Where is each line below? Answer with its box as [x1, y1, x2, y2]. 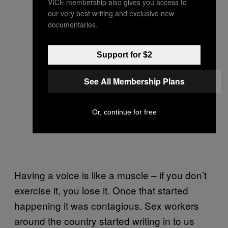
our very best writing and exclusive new [48, 8, 174, 18]
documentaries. [48, 19, 98, 30]
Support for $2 [96, 50, 152, 59]
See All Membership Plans [84, 75, 185, 87]
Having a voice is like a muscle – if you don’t [14, 167, 207, 182]
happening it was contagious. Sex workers [14, 198, 199, 212]
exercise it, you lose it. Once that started [14, 183, 188, 197]
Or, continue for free [92, 107, 157, 116]
